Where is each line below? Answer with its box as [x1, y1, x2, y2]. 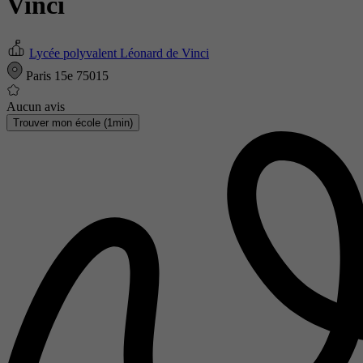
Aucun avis [6, 99, 65, 113]
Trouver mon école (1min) [13, 116, 133, 129]
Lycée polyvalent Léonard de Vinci [29, 45, 209, 60]
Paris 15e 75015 [23, 68, 109, 83]
